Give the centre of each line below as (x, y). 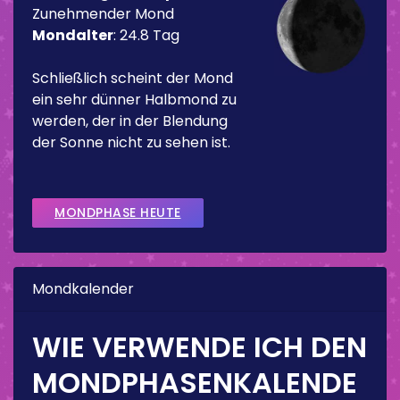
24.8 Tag (150, 35)
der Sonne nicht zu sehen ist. (131, 142)
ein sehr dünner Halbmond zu (134, 99)
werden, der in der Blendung (130, 121)
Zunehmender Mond (103, 13)
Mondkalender (83, 288)
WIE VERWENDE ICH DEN (200, 346)
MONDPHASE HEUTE (118, 212)
